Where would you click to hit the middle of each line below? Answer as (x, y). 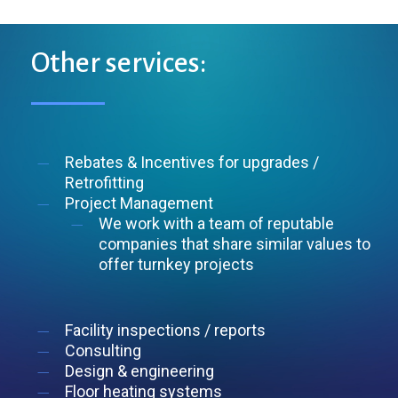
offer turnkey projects (178, 264)
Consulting (103, 350)
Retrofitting (104, 182)
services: (156, 63)
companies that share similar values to (234, 243)
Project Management (139, 203)
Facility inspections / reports (165, 330)
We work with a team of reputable (216, 223)
